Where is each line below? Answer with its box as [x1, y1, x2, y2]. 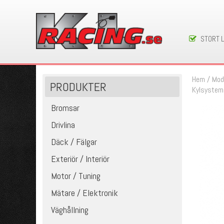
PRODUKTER [50, 79, 107, 94]
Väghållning [51, 204, 89, 215]
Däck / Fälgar [51, 136, 97, 147]
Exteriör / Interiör [51, 153, 110, 164]
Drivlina [51, 119, 75, 130]
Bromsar [51, 102, 80, 113]
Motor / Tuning [51, 170, 101, 181]
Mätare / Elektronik [51, 187, 118, 198]
